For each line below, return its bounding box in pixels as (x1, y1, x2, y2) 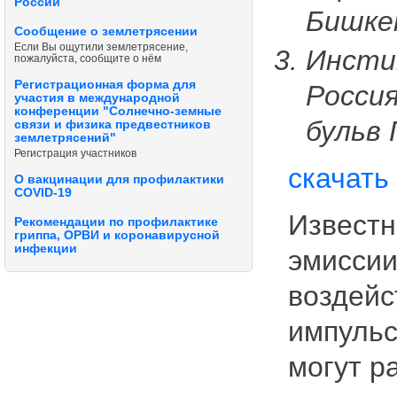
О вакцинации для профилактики (14, 172, 224, 186)
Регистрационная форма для (14, 77, 196, 91)
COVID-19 (14, 185, 72, 199)
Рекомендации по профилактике (14, 215, 218, 230)
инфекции (14, 242, 77, 256)
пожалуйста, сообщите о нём (14, 51, 161, 64)
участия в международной (14, 90, 180, 105)
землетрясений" (14, 130, 116, 144)
